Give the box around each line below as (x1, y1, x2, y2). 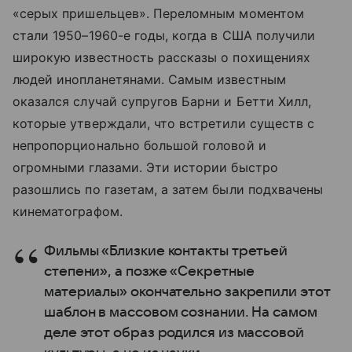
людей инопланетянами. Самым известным (13, 71, 286, 88)
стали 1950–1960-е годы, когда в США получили (13, 27, 316, 44)
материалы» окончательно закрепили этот (44, 284, 331, 300)
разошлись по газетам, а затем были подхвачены (13, 181, 324, 198)
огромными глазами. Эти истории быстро (13, 159, 278, 176)
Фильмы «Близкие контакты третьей (44, 244, 288, 259)
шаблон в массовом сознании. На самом (44, 305, 317, 321)
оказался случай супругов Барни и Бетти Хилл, (13, 93, 312, 110)
